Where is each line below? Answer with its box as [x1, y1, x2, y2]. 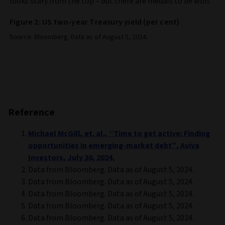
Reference [8, 105, 55, 120]
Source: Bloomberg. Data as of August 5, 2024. [10, 32, 148, 43]
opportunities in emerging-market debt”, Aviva [28, 140, 199, 152]
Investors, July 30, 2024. [28, 152, 115, 164]
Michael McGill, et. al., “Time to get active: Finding [28, 128, 210, 140]
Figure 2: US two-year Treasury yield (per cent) [10, 17, 180, 28]
